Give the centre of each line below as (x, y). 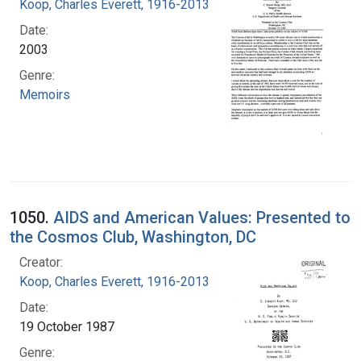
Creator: (41, 262)
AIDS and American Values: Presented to (202, 217)
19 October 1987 (67, 326)
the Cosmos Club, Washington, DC (133, 237)
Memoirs (45, 94)
